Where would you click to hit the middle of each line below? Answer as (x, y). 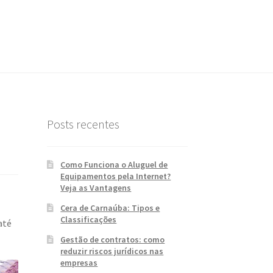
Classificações (89, 219)
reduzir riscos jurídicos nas (112, 251)
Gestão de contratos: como (113, 239)
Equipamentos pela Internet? (116, 176)
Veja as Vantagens (96, 187)
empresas (79, 262)
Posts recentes (83, 124)
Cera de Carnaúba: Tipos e (110, 207)
